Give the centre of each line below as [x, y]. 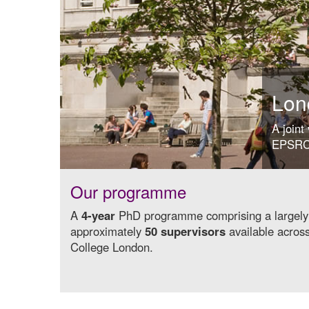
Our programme [128, 191]
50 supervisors [185, 231]
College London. [112, 247]
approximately [108, 231]
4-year [98, 215]
